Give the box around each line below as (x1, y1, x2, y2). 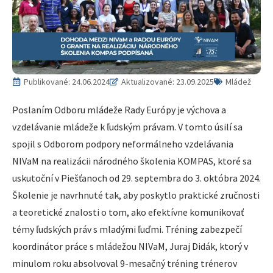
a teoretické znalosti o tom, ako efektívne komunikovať (12, 206, 244, 219)
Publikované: (24, 76, 72, 88)
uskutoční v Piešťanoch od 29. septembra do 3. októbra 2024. (12, 172, 261, 185)
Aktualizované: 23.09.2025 (121, 76, 214, 88)
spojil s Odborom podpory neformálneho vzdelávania (12, 138, 233, 151)
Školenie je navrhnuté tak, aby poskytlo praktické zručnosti (12, 189, 260, 202)
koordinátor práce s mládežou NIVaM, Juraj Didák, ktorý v (12, 240, 248, 253)
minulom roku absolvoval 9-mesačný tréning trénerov (12, 257, 237, 270)
